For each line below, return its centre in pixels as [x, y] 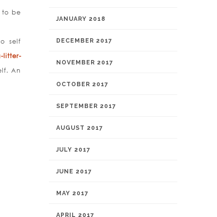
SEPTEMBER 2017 [86, 106]
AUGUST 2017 [80, 128]
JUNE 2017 [74, 171]
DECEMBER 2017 [84, 41]
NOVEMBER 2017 [85, 62]
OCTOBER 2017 [82, 84]
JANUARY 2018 [81, 19]
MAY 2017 [72, 193]
